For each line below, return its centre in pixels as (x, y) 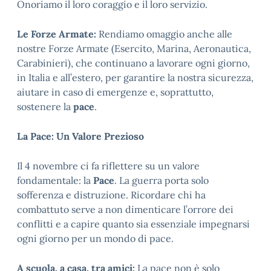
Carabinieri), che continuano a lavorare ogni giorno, (133, 63)
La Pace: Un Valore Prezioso (80, 136)
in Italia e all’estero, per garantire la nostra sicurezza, (135, 77)
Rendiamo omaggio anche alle (164, 34)
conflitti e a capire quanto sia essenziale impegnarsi (133, 224)
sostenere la (45, 106)
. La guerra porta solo (162, 180)
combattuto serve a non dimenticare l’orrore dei (125, 209)
